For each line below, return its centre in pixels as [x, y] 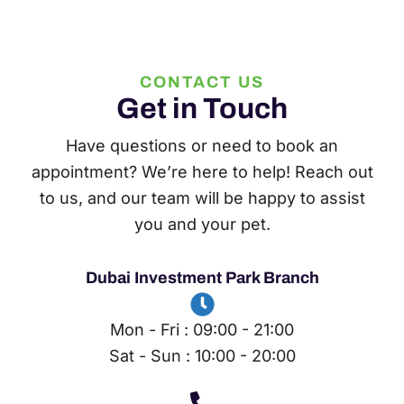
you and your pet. [202, 225]
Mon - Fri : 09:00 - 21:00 [202, 330]
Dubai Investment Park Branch [202, 278]
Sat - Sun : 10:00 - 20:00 [202, 356]
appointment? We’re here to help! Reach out [202, 172]
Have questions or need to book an [202, 146]
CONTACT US [202, 83]
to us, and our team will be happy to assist [202, 198]
